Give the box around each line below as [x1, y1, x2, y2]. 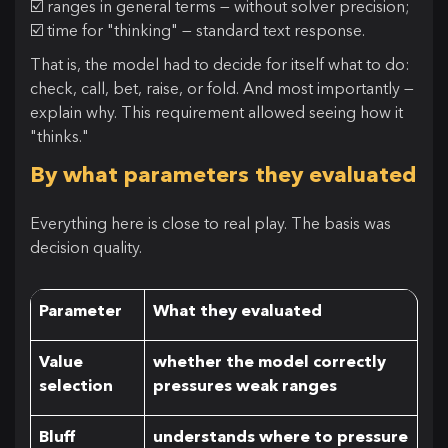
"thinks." [30, 126, 89, 147]
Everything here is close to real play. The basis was [30, 213, 391, 234]
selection [39, 375, 113, 396]
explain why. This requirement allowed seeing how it [30, 102, 403, 123]
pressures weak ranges [153, 375, 337, 396]
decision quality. [30, 237, 142, 258]
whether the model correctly [153, 351, 386, 372]
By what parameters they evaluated [30, 161, 416, 189]
